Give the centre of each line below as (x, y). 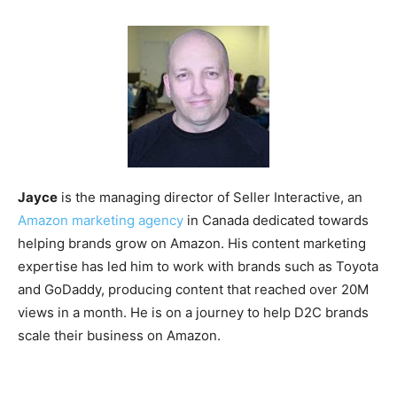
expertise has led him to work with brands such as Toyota (198, 266)
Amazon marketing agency (101, 220)
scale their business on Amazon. (119, 335)
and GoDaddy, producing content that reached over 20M (193, 289)
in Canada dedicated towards (276, 220)
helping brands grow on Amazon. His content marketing (192, 243)
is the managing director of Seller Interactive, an (210, 197)
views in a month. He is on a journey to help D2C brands (193, 312)
